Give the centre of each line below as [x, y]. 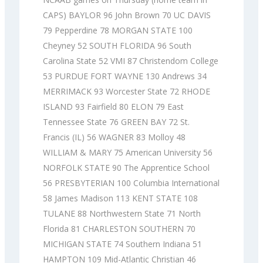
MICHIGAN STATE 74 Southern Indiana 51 [122, 244]
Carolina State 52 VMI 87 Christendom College [131, 60]
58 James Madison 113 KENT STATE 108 [120, 198]
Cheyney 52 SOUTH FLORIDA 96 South [117, 45]
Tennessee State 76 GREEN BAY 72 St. [116, 122]
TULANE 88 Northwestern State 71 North [122, 213]
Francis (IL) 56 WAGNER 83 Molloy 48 [114, 137]
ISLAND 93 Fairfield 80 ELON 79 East [113, 106]
